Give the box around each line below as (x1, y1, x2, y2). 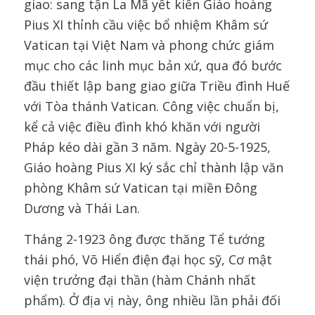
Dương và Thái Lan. (23, 200, 140, 217)
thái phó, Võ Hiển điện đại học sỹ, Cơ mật (23, 251, 272, 269)
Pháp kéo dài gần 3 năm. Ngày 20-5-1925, (23, 139, 271, 156)
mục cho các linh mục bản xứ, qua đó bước (23, 57, 282, 75)
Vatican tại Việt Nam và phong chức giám (23, 37, 274, 54)
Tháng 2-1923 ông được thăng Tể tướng (23, 231, 265, 248)
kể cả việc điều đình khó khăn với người (23, 118, 260, 136)
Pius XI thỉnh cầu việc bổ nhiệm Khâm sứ (23, 16, 268, 34)
